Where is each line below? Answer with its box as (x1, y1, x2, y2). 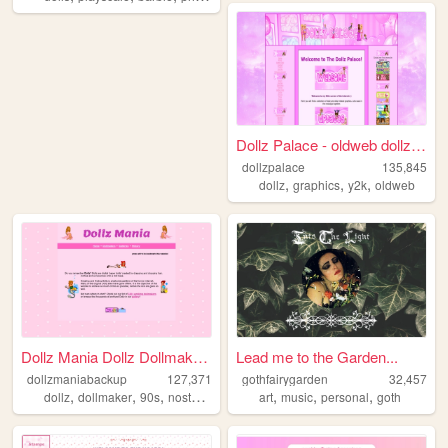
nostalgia (168, 387, 191, 405)
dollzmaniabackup (26, 369, 127, 387)
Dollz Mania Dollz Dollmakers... (193, 345, 209, 367)
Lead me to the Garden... (236, 345, 399, 367)
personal (321, 387, 370, 405)
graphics (293, 176, 341, 194)
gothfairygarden (241, 369, 328, 387)
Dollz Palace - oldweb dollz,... (411, 134, 427, 156)
